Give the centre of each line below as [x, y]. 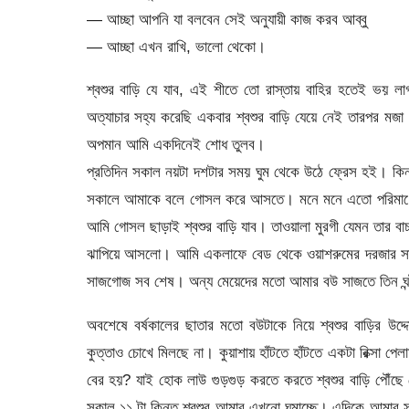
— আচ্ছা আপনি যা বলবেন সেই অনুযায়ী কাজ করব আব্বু [226, 19]
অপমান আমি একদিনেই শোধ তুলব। [175, 145]
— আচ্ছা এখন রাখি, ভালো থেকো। [176, 47]
